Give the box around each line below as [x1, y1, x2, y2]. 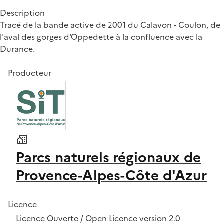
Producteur [8, 66, 51, 79]
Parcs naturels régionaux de [16, 146, 201, 168]
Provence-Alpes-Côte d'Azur [16, 164, 207, 186]
